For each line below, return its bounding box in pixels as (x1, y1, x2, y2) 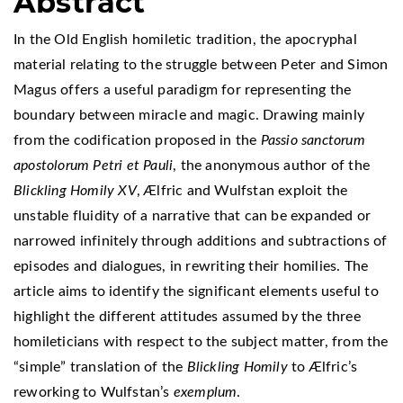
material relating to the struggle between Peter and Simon (13, 57, 389, 72)
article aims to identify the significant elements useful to (13, 283, 379, 299)
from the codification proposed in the (13, 132, 261, 148)
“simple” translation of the (13, 359, 187, 374)
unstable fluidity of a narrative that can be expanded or (13, 208, 372, 223)
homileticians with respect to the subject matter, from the (13, 334, 389, 349)
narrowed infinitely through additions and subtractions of (13, 233, 388, 248)
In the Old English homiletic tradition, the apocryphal (13, 31, 357, 47)
